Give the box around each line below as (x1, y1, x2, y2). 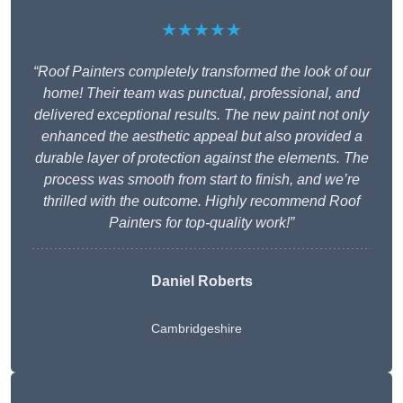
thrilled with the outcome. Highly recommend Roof (43, 193, 360, 210)
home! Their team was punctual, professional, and (43, 85, 360, 102)
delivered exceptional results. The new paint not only (34, 107, 369, 123)
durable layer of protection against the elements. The (34, 150, 369, 166)
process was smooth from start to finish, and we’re (43, 172, 360, 188)
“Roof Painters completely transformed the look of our (32, 64, 371, 80)
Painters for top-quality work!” (109, 215, 294, 231)
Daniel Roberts (150, 273, 253, 290)
